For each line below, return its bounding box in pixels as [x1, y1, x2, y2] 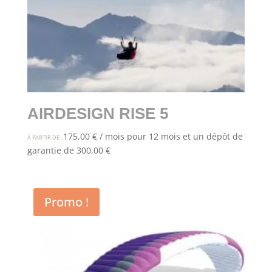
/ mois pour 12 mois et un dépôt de [99, 130, 243, 142]
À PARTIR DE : [27, 133, 63, 141]
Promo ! [44, 193, 89, 210]
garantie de [27, 144, 76, 156]
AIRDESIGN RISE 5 [27, 104, 168, 123]
